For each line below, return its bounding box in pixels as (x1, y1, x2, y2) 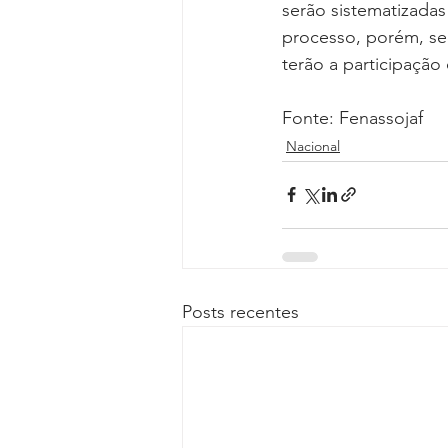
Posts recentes (182, 300, 299, 323)
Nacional (286, 136, 340, 155)
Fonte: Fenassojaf (282, 106, 423, 129)
